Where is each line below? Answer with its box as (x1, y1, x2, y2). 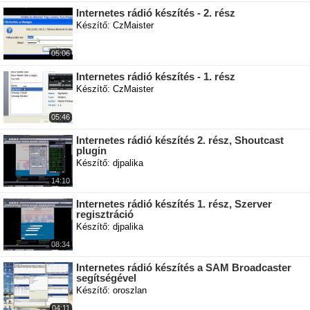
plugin (76, 145, 107, 156)
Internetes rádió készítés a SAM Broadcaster (76, 262, 291, 273)
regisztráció (76, 208, 134, 220)
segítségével (76, 272, 136, 284)
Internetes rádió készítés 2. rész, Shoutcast (76, 134, 284, 146)
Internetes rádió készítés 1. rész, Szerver (76, 198, 272, 210)
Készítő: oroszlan (76, 285, 147, 295)
